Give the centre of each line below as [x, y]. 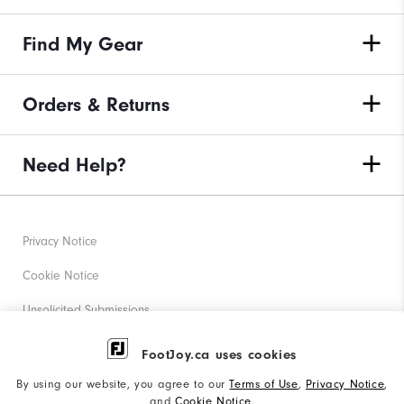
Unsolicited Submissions [86, 310]
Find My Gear [83, 45]
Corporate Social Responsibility [106, 344]
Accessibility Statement [83, 379]
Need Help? [74, 165]
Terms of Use [264, 384]
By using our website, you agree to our [123, 384]
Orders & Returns [96, 105]
